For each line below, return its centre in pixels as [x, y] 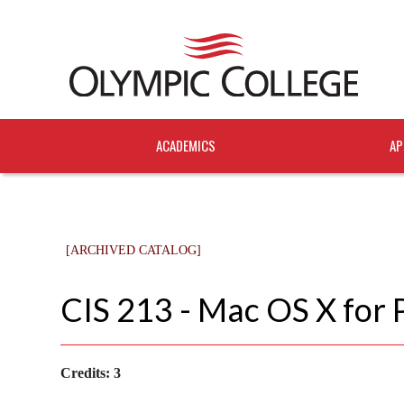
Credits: [85, 372]
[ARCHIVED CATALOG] [134, 250]
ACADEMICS [186, 145]
